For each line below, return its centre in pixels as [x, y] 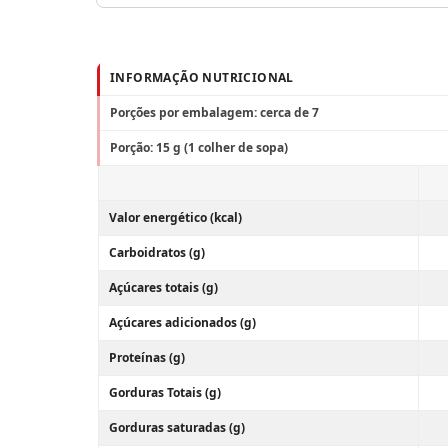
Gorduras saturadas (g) [177, 427]
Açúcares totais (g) [163, 287]
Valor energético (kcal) [175, 217]
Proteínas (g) [147, 357]
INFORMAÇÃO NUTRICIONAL [202, 77]
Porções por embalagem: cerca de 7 [214, 112]
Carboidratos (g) [157, 252]
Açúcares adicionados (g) [182, 322]
